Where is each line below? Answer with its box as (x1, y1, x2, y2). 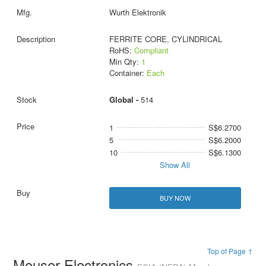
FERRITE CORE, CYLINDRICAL (109, 33, 222, 45)
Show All (160, 159, 191, 171)
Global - (109, 94, 141, 106)
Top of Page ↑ (207, 246, 253, 256)
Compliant (134, 45, 169, 56)
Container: (109, 67, 147, 79)
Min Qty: (109, 56, 141, 68)
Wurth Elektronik (109, 7, 166, 18)
